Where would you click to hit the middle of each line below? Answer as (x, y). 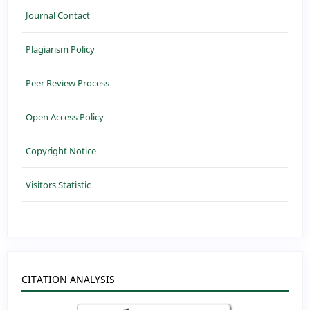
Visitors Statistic (58, 184)
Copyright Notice (61, 151)
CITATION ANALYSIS (68, 279)
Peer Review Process (67, 83)
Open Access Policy (65, 117)
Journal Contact (58, 15)
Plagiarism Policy (60, 49)
